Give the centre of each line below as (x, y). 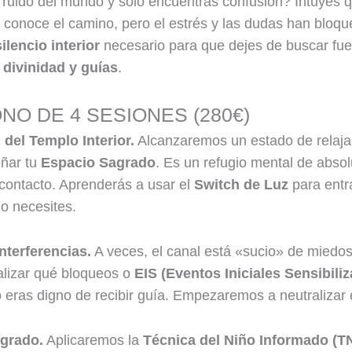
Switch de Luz (241, 185)
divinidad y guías (60, 67)
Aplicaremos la (93, 340)
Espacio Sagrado (98, 163)
